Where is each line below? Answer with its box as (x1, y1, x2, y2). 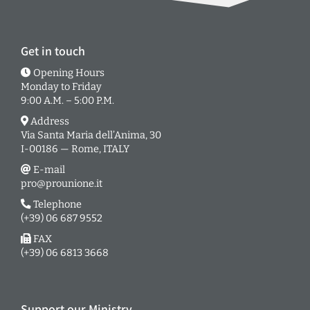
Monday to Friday (21, 80, 102, 93)
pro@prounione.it (21, 176, 102, 190)
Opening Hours (31, 66, 104, 79)
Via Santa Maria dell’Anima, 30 (21, 128, 161, 141)
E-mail (31, 163, 65, 176)
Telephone (31, 197, 82, 210)
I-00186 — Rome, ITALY (21, 142, 129, 155)
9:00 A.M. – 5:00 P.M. (21, 93, 114, 107)
